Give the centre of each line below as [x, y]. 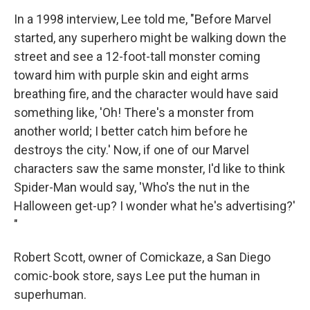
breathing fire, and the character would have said [146, 94]
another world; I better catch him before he [131, 131]
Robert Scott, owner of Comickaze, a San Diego [142, 257]
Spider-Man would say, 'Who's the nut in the [132, 187]
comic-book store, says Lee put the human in [137, 276]
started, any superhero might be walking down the [150, 38]
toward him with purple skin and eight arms [131, 75]
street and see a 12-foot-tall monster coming [137, 56]
